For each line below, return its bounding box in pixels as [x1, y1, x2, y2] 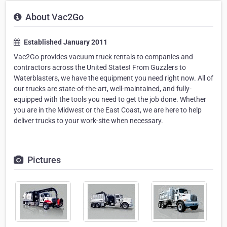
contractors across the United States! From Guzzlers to [14, 63, 186, 71]
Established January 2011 [22, 38, 107, 46]
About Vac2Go [23, 12, 84, 22]
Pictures [25, 155, 61, 165]
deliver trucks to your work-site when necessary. [14, 117, 163, 125]
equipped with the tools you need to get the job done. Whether [14, 95, 206, 103]
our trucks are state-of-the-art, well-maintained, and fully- [14, 85, 192, 93]
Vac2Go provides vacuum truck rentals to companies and [14, 53, 193, 61]
